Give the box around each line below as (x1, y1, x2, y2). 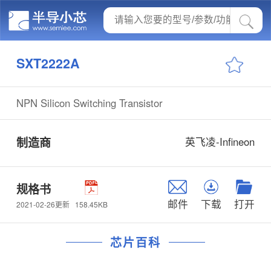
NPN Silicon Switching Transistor (16, 95, 163, 110)
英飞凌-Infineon (185, 134, 255, 149)
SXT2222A (16, 53, 80, 73)
